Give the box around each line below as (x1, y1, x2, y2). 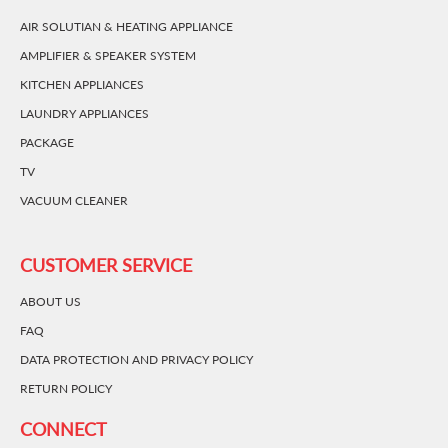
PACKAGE (20, 135, 74, 151)
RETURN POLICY (20, 381, 112, 397)
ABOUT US (20, 294, 81, 310)
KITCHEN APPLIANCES (20, 77, 144, 93)
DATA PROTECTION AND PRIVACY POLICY (20, 352, 253, 368)
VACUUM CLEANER (20, 193, 128, 209)
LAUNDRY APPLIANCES (20, 106, 149, 122)
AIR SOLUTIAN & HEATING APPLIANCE (20, 19, 233, 35)
